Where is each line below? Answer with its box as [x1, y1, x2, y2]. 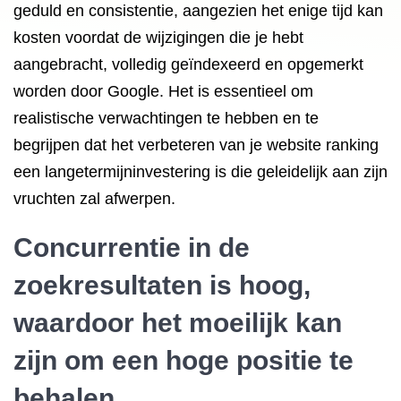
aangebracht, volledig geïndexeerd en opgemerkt [13, 55, 363, 73]
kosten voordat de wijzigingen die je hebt [13, 29, 303, 47]
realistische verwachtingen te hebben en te [13, 109, 319, 127]
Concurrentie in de [13, 233, 250, 262]
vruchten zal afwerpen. [13, 190, 175, 208]
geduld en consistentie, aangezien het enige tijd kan [13, 2, 383, 20]
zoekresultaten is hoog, [13, 270, 311, 300]
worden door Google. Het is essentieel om [13, 82, 313, 100]
